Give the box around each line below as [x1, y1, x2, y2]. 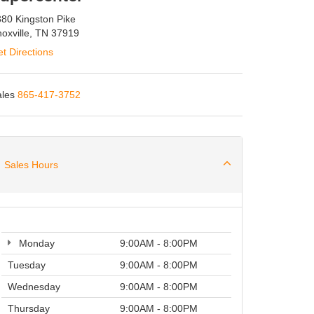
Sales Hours [1, 159, 58, 170]
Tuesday [5, 259, 46, 271]
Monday [16, 238, 55, 249]
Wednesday [5, 281, 60, 292]
